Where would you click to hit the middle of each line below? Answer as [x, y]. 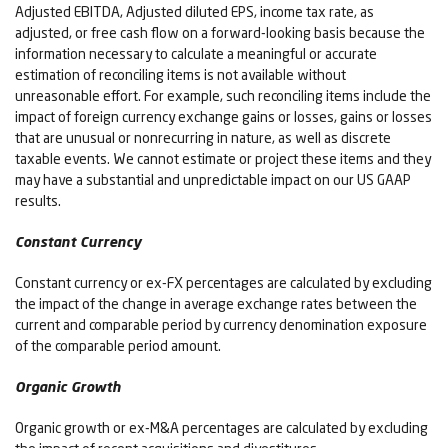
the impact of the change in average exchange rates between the [216, 304]
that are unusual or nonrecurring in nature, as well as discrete [203, 138]
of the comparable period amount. [118, 346]
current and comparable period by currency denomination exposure [221, 325]
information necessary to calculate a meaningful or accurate [196, 54]
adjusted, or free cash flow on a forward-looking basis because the [220, 33]
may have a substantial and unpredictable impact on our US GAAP [213, 180]
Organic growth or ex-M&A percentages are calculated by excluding [221, 428]
